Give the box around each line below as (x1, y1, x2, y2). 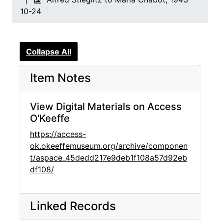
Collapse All (26, 47, 71, 57)
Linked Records (30, 199, 116, 214)
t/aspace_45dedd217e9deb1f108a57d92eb (30, 153, 187, 163)
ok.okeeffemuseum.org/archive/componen (30, 141, 188, 151)
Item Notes (30, 71, 91, 85)
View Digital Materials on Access (30, 101, 182, 113)
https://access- (30, 129, 86, 139)
